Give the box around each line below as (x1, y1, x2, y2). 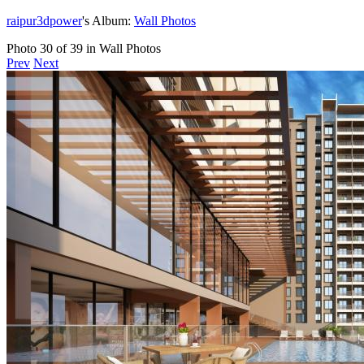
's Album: (82, 13, 134, 28)
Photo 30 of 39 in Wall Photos (6, 41, 161, 55)
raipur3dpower (6, 13, 82, 28)
